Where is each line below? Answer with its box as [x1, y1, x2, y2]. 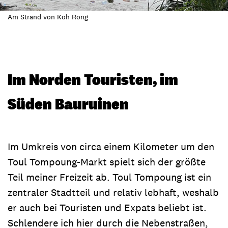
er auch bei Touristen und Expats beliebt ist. [8, 201, 207, 214]
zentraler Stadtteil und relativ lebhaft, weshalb [8, 185, 219, 199]
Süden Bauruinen [8, 93, 129, 114]
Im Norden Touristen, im [8, 68, 178, 90]
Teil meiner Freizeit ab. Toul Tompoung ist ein [8, 170, 211, 184]
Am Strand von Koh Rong [8, 12, 88, 21]
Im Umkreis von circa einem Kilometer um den [8, 139, 214, 153]
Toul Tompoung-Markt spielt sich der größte [8, 155, 206, 168]
